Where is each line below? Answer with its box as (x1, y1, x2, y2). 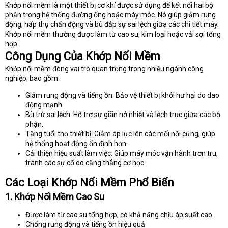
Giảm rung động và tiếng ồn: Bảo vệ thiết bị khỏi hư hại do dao (25, 91, 219, 100)
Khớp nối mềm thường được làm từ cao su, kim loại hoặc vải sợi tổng (5, 30, 221, 39)
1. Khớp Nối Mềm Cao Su (5, 191, 104, 203)
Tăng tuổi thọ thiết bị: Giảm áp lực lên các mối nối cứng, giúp (25, 130, 215, 138)
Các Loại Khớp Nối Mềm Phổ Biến (5, 176, 174, 189)
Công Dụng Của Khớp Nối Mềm (5, 50, 160, 63)
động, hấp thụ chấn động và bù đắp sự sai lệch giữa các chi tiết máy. (5, 20, 219, 29)
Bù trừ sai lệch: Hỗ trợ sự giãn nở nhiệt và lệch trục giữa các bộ (25, 110, 220, 119)
